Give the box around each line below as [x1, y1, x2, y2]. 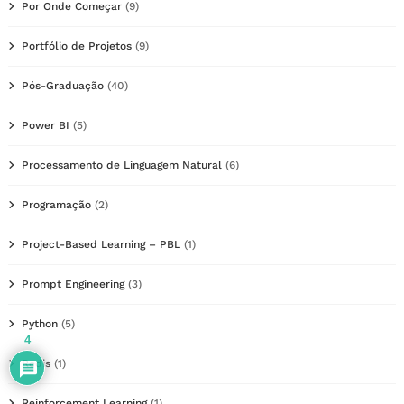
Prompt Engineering [22, 278, 124, 291]
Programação [22, 198, 91, 212]
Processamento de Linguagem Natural [22, 159, 222, 172]
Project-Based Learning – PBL [22, 238, 180, 252]
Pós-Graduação [22, 79, 104, 93]
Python [22, 317, 58, 331]
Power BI [22, 119, 69, 133]
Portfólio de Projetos [22, 40, 132, 53]
